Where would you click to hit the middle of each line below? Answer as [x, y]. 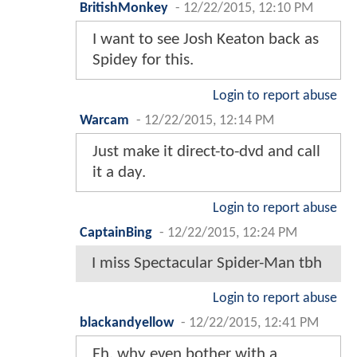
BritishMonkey [124, 9]
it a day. [119, 173]
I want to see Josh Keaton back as [206, 40]
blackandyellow [127, 324]
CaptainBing [116, 233]
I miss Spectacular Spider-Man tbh [207, 264]
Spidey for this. [143, 61]
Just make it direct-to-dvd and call [206, 152]
